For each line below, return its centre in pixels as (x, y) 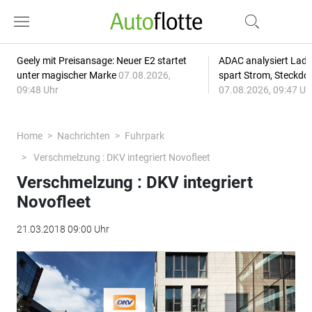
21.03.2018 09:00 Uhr (63, 229)
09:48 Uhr (37, 90)
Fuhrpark (144, 136)
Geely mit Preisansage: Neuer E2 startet (101, 61)
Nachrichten (83, 136)
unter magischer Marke (67, 75)
